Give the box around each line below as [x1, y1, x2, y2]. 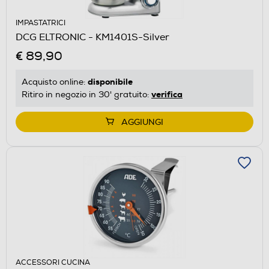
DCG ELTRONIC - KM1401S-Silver [16, 31, 169, 43]
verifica [151, 88, 183, 100]
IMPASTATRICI [16, 18, 65, 28]
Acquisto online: [22, 76, 88, 87]
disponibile [88, 76, 133, 87]
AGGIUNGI [121, 116, 163, 127]
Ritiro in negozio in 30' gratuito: [22, 89, 151, 100]
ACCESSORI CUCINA [16, 258, 90, 267]
